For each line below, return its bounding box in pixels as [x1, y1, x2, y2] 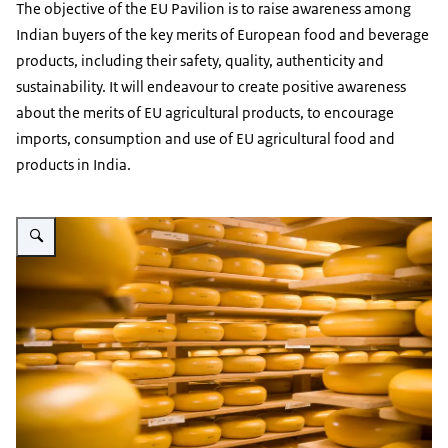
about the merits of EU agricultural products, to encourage [16, 103, 394, 123]
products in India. [16, 155, 131, 175]
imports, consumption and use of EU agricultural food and [16, 129, 395, 149]
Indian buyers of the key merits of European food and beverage [16, 25, 429, 45]
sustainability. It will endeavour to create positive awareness [16, 77, 406, 97]
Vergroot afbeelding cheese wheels [16, 208, 217, 224]
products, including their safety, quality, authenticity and [16, 51, 384, 71]
